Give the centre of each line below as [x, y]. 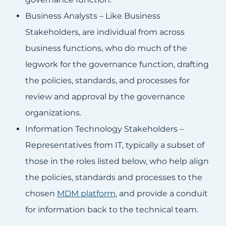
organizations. [53, 113]
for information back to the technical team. [112, 210]
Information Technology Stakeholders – [104, 129]
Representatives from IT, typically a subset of [115, 145]
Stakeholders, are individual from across [105, 32]
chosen [41, 194]
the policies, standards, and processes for [107, 81]
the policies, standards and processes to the [114, 178]
